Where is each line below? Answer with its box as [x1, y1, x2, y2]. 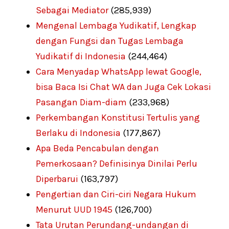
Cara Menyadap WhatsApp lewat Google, [36, 65, 201, 77]
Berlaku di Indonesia [36, 127, 121, 139]
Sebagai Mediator [36, 4, 108, 16]
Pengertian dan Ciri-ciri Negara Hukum [36, 188, 196, 200]
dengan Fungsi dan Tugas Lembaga [36, 35, 184, 47]
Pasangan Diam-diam [36, 96, 127, 108]
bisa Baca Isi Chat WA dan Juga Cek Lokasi [36, 81, 211, 93]
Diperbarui [36, 173, 78, 185]
